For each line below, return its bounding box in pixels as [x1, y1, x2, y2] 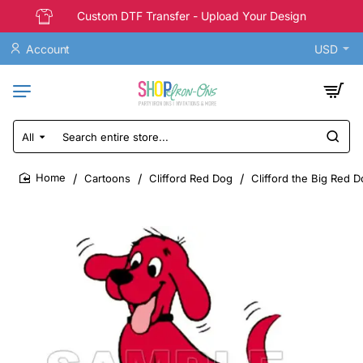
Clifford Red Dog [149, 171, 233, 185]
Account [26, 41, 70, 56]
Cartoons [84, 171, 130, 185]
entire [13, 151, 47, 166]
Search [13, 135, 54, 151]
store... [13, 166, 53, 181]
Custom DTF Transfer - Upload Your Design [77, 9, 306, 23]
